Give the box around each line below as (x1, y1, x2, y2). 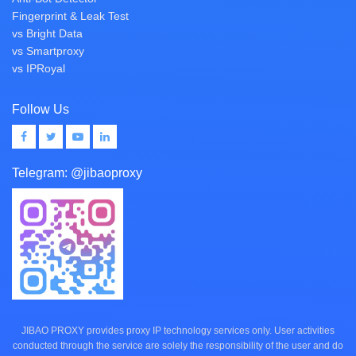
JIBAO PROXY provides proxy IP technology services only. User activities (21, 325, 335, 336)
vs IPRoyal (12, 62, 65, 75)
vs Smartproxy (12, 44, 84, 57)
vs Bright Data (12, 27, 83, 40)
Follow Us (12, 103, 69, 116)
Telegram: (12, 166, 71, 180)
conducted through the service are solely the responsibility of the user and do (13, 340, 343, 351)
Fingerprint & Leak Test (12, 10, 129, 22)
